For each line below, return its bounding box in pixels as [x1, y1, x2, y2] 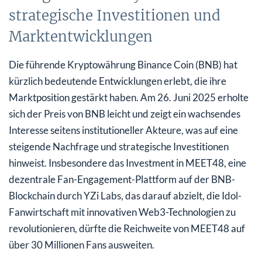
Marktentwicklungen [9, 27, 153, 46]
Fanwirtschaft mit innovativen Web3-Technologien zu [9, 205, 236, 218]
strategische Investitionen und [9, 6, 220, 25]
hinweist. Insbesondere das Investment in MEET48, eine [9, 156, 246, 169]
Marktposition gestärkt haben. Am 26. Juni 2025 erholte [9, 91, 249, 104]
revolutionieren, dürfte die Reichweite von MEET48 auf [9, 222, 245, 235]
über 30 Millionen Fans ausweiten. [9, 238, 154, 251]
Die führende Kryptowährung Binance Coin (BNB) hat [9, 58, 237, 71]
